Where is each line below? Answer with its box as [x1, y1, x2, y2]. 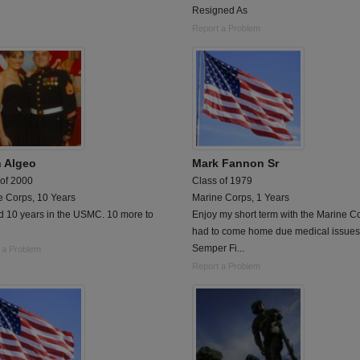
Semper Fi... [192, 242, 244, 254]
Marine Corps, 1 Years [192, 191, 289, 203]
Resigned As [192, 4, 247, 16]
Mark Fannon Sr [192, 156, 279, 170]
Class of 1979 [192, 174, 252, 186]
